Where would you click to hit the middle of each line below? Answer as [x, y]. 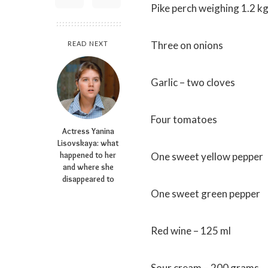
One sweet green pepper [205, 194]
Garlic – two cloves [193, 82]
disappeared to [88, 179]
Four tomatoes [184, 119]
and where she [88, 167]
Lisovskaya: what [88, 143]
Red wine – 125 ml [191, 231]
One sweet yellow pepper [207, 156]
